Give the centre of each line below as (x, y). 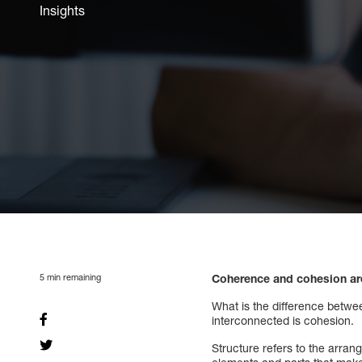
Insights (62, 11)
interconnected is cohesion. (283, 320)
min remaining (73, 276)
